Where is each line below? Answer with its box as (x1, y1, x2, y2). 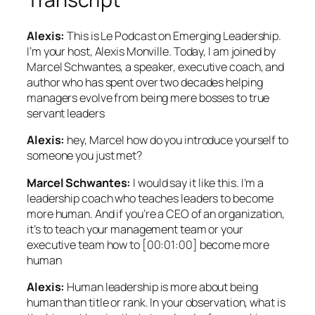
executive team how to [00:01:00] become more (27, 236, 269, 252)
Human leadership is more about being (65, 278, 258, 295)
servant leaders (27, 105, 105, 122)
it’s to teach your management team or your (27, 221, 243, 237)
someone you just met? (27, 148, 142, 164)
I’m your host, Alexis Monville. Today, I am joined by (27, 44, 276, 60)
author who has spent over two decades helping (27, 75, 263, 91)
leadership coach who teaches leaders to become (27, 190, 274, 206)
